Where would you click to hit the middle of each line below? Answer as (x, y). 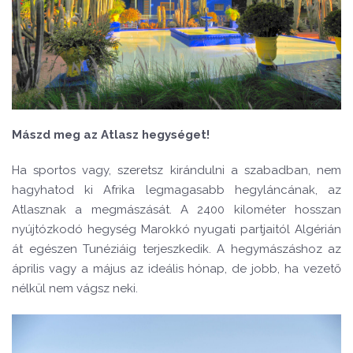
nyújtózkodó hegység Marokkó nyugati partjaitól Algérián (176, 229)
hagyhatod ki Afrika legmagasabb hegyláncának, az (176, 190)
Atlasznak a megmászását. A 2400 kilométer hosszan (176, 210)
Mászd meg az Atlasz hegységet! (111, 135)
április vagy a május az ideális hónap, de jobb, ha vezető (176, 269)
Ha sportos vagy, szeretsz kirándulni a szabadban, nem (176, 170)
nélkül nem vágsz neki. (75, 288)
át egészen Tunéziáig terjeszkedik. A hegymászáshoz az (176, 249)
